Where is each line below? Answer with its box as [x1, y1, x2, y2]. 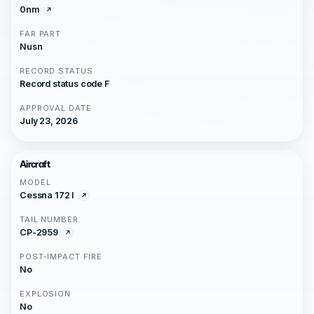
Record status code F [20, 78, 109, 89]
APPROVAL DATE [20, 103, 92, 113]
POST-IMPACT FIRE [20, 252, 103, 261]
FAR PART [20, 29, 62, 39]
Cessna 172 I [20, 190, 75, 200]
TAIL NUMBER [20, 214, 78, 224]
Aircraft [20, 158, 50, 170]
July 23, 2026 [20, 116, 78, 126]
